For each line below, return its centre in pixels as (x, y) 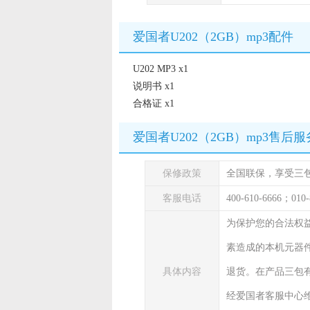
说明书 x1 (154, 86)
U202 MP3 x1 (161, 69)
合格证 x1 (154, 103)
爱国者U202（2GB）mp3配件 (213, 37)
